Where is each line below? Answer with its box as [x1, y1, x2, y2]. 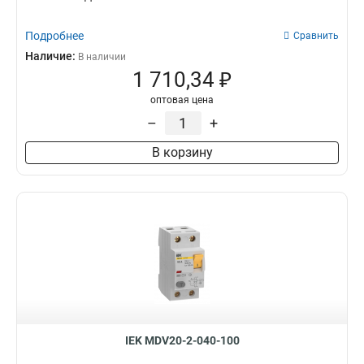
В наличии [78, 51, 126, 63]
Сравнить [293, 30, 339, 41]
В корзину [151, 145, 213, 160]
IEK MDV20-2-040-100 [124, 334, 240, 347]
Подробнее [25, 29, 84, 42]
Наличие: [25, 50, 78, 63]
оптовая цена [150, 94, 214, 106]
